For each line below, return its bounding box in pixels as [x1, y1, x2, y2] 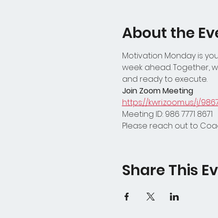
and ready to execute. [122, 73, 207, 85]
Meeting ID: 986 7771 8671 [122, 109, 213, 120]
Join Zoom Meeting [122, 85, 193, 96]
